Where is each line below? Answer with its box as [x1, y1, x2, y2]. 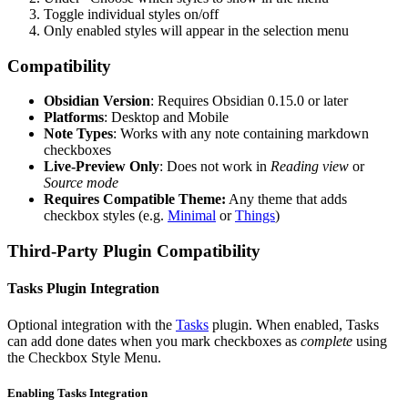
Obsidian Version [44, 93, 150, 109]
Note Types [44, 126, 113, 142]
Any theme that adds [226, 191, 347, 208]
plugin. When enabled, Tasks [209, 316, 379, 332]
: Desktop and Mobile [104, 109, 229, 126]
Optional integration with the [7, 316, 176, 332]
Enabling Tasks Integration [7, 385, 148, 400]
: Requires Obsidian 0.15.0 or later [150, 93, 348, 109]
